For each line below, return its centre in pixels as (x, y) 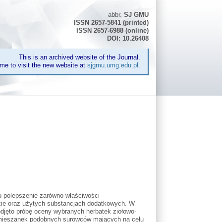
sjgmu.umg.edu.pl (113, 65)
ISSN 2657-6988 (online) (113, 30)
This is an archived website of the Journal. (80, 57)
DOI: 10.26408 (128, 38)
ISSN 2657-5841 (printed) (111, 22)
